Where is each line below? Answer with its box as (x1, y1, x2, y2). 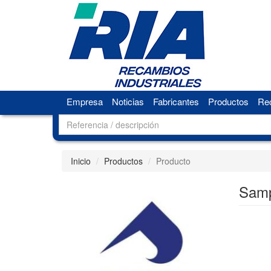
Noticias (111, 95, 144, 108)
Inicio (71, 155, 91, 167)
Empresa (66, 95, 103, 108)
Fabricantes (152, 95, 199, 108)
